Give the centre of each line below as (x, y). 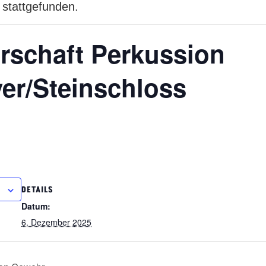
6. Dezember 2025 (56, 222)
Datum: (36, 206)
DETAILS (37, 189)
